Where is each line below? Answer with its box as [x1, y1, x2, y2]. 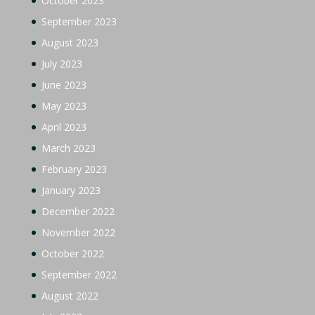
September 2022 [41, 268, 117, 281]
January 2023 [41, 184, 101, 197]
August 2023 [41, 36, 98, 49]
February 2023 [41, 162, 107, 176]
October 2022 [41, 247, 104, 260]
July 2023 [41, 57, 82, 70]
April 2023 [41, 120, 86, 134]
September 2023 [41, 15, 117, 28]
